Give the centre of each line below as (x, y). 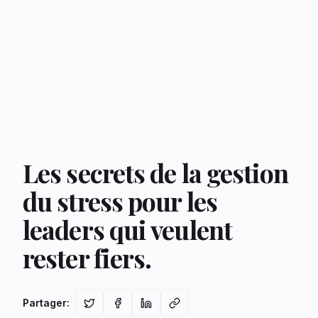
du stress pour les (120, 201)
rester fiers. (87, 258)
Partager (45, 303)
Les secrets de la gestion (156, 172)
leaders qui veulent (127, 229)
